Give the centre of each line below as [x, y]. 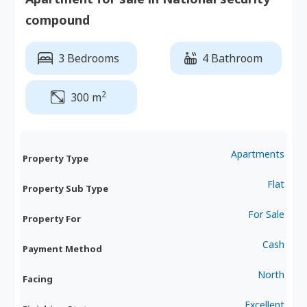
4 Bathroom [232, 58]
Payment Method [63, 248]
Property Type [56, 158]
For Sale [266, 214]
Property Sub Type [66, 188]
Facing [38, 279]
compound [58, 20]
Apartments [257, 154]
